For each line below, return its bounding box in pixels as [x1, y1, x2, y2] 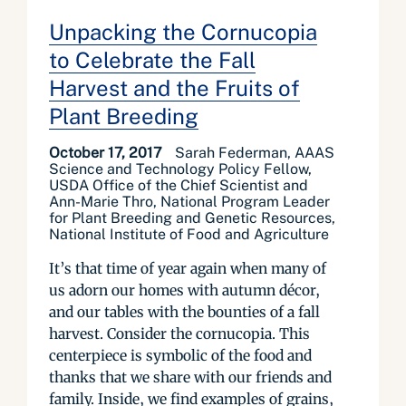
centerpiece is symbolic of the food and [49, 346, 312, 364]
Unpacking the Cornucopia [49, 19, 317, 44]
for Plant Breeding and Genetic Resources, [49, 209, 335, 227]
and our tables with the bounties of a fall [49, 303, 320, 321]
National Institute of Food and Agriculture [49, 226, 329, 243]
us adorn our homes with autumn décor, [49, 281, 320, 299]
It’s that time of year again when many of [49, 259, 326, 277]
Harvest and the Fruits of [49, 75, 300, 101]
